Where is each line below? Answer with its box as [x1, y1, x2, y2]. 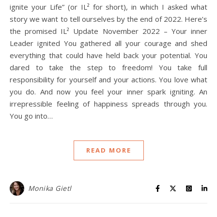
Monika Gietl [28, 184, 72, 193]
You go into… [10, 111, 53, 121]
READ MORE [86, 146, 131, 155]
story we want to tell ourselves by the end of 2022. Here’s [10, 14, 207, 24]
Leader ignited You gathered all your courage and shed [10, 38, 207, 48]
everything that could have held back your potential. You [10, 50, 207, 61]
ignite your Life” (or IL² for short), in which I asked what [10, 2, 207, 12]
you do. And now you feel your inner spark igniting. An [10, 87, 207, 97]
